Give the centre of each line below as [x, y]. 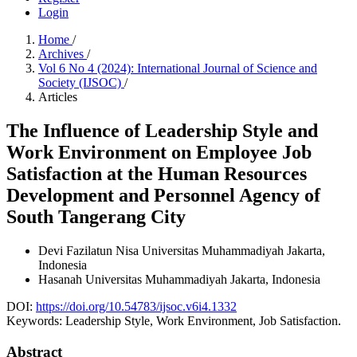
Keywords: [36, 320]
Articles [58, 97]
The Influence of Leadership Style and [162, 130]
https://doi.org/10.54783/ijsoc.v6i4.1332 [136, 306]
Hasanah [62, 279]
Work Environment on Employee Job [159, 152]
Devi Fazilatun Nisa [90, 250]
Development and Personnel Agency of [163, 195]
